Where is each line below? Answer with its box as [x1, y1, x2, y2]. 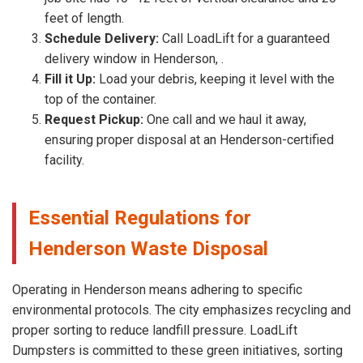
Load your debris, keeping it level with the [96, 70, 335, 87]
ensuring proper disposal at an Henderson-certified [45, 131, 334, 147]
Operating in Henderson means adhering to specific [12, 282, 302, 298]
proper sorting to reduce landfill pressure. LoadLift [12, 322, 297, 339]
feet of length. [45, 10, 124, 26]
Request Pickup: [45, 111, 143, 127]
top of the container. [45, 91, 156, 107]
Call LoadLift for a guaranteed [159, 30, 330, 46]
